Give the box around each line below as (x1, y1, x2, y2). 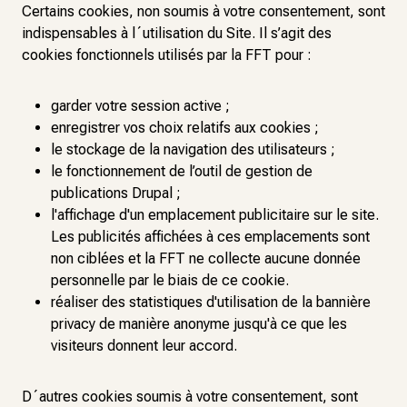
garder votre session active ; (51, 97, 230, 114)
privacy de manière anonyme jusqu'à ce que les (51, 315, 347, 333)
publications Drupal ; (51, 184, 181, 202)
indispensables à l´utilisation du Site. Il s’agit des (22, 25, 332, 42)
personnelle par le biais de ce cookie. (51, 272, 293, 289)
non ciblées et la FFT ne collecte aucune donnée (51, 250, 361, 267)
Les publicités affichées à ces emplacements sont (51, 228, 370, 245)
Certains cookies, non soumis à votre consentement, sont (22, 3, 385, 20)
